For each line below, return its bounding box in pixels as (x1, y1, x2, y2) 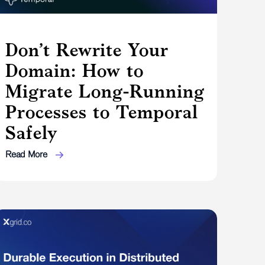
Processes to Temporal (5, 101, 199, 122)
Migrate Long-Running (5, 80, 205, 102)
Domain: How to (5, 59, 144, 81)
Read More (5, 148, 50, 159)
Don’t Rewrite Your (5, 38, 169, 60)
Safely (5, 121, 58, 143)
